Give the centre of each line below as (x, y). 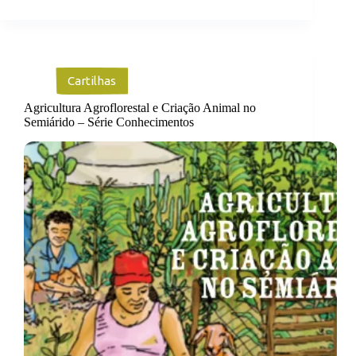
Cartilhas (92, 81)
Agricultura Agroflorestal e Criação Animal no (140, 108)
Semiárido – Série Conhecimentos (109, 122)
